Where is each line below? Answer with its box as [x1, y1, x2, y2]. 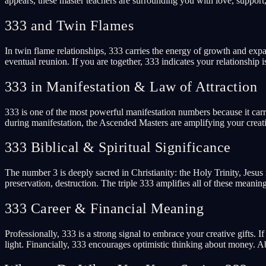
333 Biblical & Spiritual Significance [5, 140, 231, 156]
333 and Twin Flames [5, 17, 134, 33]
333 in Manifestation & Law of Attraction [5, 78, 258, 94]
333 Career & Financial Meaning [5, 201, 204, 217]
